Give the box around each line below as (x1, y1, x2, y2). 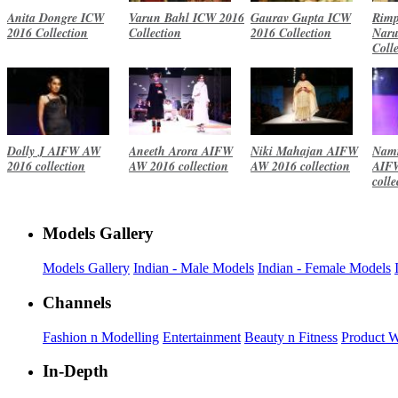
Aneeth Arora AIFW (129, 141, 233, 160)
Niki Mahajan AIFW (251, 141, 358, 160)
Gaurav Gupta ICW (251, 8, 351, 27)
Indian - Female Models (258, 260, 391, 276)
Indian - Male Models (133, 260, 254, 276)
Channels (43, 292, 111, 312)
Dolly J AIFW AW (7, 141, 100, 160)
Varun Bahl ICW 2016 (129, 8, 244, 27)
